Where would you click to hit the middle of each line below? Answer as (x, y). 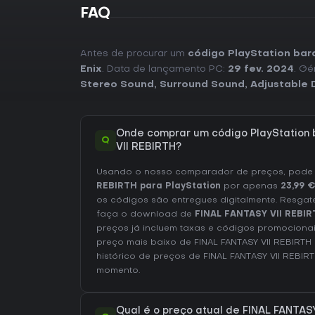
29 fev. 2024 (261, 69)
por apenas (251, 186)
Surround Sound (202, 84)
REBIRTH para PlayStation (159, 186)
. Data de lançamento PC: (165, 69)
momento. (118, 270)
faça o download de (146, 214)
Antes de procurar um (134, 53)
